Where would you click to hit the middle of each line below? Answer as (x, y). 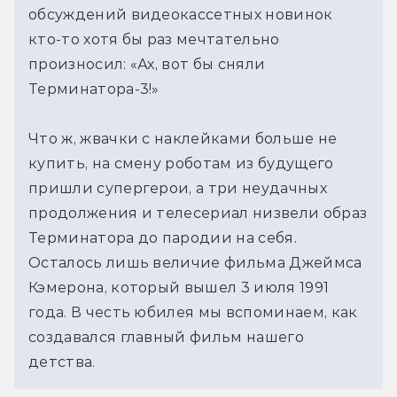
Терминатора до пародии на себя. (163, 237)
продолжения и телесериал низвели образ (198, 213)
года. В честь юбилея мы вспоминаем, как (193, 312)
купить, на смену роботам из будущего (181, 163)
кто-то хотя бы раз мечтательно (154, 39)
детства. (62, 362)
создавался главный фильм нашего (166, 337)
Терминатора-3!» (94, 89)
